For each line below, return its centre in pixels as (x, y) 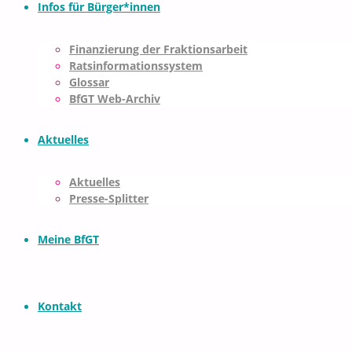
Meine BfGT (68, 240)
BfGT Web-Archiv (115, 99)
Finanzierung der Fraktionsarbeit (158, 49)
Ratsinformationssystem (136, 66)
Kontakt (60, 306)
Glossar (89, 82)
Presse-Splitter (109, 199)
